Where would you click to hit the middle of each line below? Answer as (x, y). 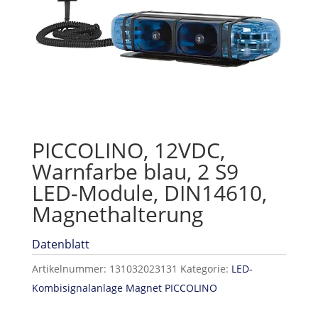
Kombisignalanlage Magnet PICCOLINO (124, 288)
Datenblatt (60, 245)
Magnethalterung (117, 214)
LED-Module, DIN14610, (149, 193)
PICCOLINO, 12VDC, (128, 150)
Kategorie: (205, 269)
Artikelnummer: (70, 269)
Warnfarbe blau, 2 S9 (135, 172)
